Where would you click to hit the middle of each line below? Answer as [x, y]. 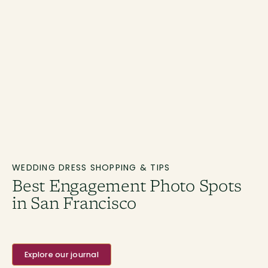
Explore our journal [62, 254]
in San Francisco [74, 205]
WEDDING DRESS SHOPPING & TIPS [91, 167]
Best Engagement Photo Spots [127, 187]
